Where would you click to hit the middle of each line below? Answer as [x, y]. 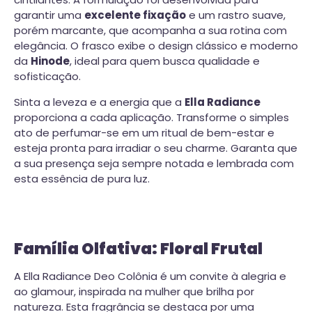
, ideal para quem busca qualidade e [165, 61]
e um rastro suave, [236, 15]
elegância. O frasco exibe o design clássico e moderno [156, 45]
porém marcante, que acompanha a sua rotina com [150, 30]
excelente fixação [135, 15]
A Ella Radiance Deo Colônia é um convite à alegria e [150, 276]
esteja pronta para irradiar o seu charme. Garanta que [156, 148]
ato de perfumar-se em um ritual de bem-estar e [144, 132]
